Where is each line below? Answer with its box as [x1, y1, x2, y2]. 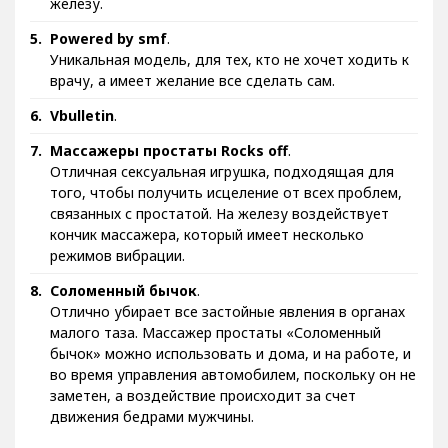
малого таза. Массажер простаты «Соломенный [50, 323, 381, 342]
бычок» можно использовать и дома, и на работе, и [50, 344, 411, 363]
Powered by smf [50, 29, 167, 48]
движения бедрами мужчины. [50, 407, 254, 426]
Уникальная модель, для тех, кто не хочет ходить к [50, 50, 409, 69]
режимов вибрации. [50, 246, 185, 265]
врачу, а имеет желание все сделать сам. [50, 71, 335, 90]
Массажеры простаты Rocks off [50, 141, 288, 160]
